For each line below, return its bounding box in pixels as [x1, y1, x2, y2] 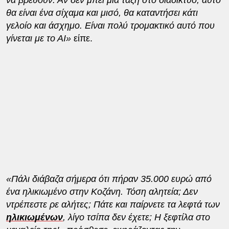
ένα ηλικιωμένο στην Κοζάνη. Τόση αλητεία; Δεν [6, 186, 198, 197]
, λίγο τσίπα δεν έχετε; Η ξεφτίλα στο [62, 212, 210, 222]
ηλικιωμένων [6, 212, 63, 222]
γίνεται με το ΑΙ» [6, 33, 74, 43]
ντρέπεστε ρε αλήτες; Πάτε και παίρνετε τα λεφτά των [6, 199, 220, 210]
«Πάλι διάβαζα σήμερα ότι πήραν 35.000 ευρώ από [6, 173, 212, 184]
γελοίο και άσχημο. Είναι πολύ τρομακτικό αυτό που [6, 20, 215, 31]
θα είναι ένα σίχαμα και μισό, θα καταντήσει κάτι [6, 7, 198, 18]
